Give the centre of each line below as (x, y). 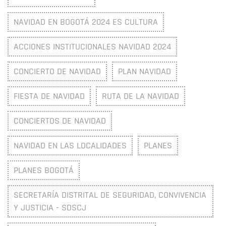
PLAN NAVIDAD (145, 72)
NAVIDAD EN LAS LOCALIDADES (70, 146)
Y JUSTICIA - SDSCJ (50, 208)
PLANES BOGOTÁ (44, 171)
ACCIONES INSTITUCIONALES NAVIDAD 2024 (92, 47)
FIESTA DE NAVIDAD (49, 96)
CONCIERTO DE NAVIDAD (57, 72)
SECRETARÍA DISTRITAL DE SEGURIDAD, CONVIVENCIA (110, 195)
